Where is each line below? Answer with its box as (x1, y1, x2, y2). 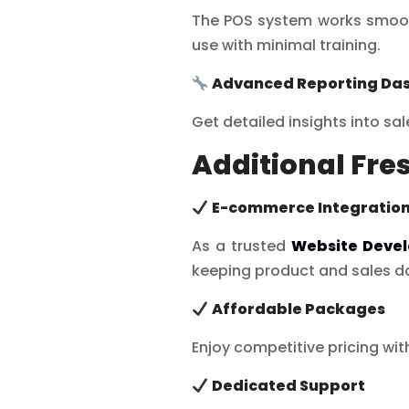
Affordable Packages (211, 298, 385, 320)
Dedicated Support (211, 374, 365, 396)
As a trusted (191, 235, 291, 257)
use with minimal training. (191, 34, 381, 56)
